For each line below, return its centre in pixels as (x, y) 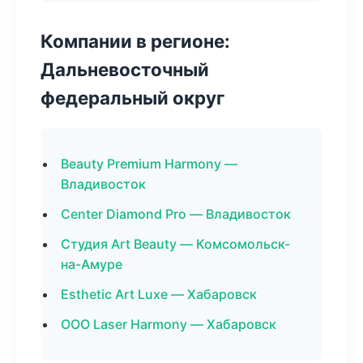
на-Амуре (92, 264)
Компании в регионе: (135, 41)
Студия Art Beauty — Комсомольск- (175, 244)
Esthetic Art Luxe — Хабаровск (159, 294)
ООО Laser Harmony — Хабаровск (169, 324)
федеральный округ (132, 98)
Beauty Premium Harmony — (149, 164)
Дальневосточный (125, 69)
